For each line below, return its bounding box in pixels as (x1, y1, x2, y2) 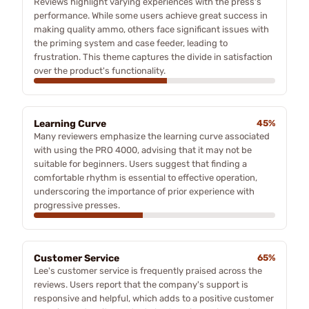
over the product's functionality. (34, 65, 166, 76)
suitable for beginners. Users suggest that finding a (34, 158, 247, 169)
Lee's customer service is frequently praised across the (34, 265, 262, 276)
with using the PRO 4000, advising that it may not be (34, 144, 252, 155)
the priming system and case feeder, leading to (34, 37, 228, 48)
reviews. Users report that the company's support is (34, 279, 248, 290)
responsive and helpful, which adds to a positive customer (34, 292, 274, 303)
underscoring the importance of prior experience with (34, 186, 255, 197)
